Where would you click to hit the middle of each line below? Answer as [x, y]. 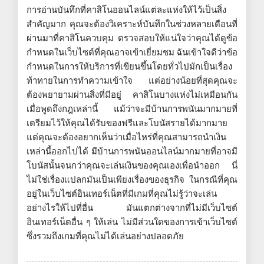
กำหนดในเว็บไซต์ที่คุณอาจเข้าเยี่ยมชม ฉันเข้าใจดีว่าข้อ [132, 52]
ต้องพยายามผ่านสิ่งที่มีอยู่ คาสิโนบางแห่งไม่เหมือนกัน [132, 94]
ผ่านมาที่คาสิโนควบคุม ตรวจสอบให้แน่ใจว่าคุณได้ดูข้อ [132, 38]
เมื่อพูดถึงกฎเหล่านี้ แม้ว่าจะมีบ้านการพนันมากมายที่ [132, 108]
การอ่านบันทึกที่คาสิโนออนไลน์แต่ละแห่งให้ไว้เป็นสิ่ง [126, 9]
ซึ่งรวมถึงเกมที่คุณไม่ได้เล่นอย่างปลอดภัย [105, 236]
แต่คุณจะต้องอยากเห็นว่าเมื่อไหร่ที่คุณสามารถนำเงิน [126, 137]
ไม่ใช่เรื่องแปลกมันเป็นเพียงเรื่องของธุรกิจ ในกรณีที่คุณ [132, 179]
